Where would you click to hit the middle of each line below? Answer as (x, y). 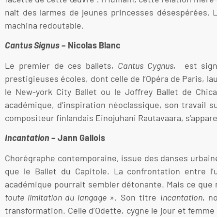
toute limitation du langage (57, 197)
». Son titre (135, 197)
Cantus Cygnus (144, 65)
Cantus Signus (32, 45)
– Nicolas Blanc (90, 45)
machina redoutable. (44, 25)
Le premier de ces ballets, (60, 65)
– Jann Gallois (77, 138)
